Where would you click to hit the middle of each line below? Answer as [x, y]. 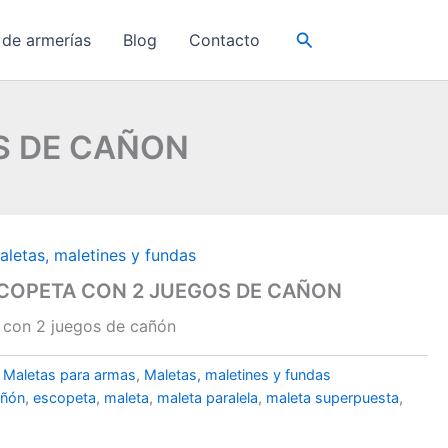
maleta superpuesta [333, 398]
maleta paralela [208, 398]
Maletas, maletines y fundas [238, 375]
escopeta [65, 398]
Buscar [323, 37]
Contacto [224, 40]
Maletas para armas [70, 375]
